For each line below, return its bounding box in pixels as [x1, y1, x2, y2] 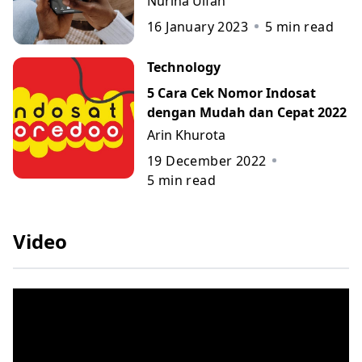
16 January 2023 [147, 17, 248, 36]
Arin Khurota [147, 125, 225, 144]
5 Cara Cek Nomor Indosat [147, 83, 316, 102]
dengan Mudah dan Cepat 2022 [147, 103, 347, 121]
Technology [147, 57, 221, 76]
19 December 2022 [147, 151, 267, 170]
